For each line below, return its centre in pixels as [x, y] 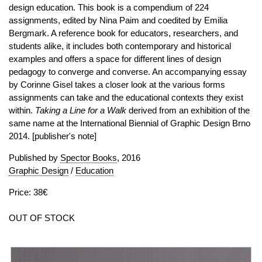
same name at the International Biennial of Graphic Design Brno [130, 123]
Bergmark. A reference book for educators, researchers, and [123, 33]
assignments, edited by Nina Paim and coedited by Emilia [118, 20]
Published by [35, 158]
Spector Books [89, 158]
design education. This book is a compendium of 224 [109, 7]
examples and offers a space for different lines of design [115, 59]
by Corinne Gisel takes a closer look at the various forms [117, 85]
